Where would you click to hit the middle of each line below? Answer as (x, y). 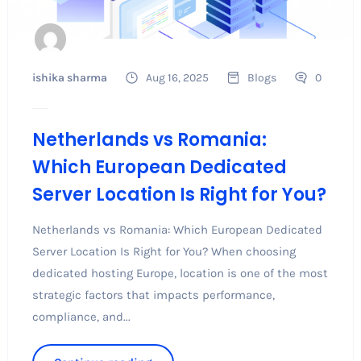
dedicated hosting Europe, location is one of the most (180, 273)
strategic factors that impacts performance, (153, 295)
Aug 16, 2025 (177, 77)
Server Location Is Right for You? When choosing (164, 251)
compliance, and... (81, 316)
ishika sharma (69, 77)
